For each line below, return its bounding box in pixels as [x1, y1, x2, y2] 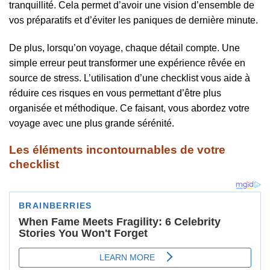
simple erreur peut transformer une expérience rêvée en [9, 57, 245, 68]
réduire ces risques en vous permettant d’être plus [9, 87, 221, 98]
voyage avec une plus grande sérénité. [9, 118, 174, 128]
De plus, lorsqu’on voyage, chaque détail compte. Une [9, 42, 240, 53]
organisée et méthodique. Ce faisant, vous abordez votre [9, 102, 250, 113]
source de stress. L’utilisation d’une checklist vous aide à [9, 72, 250, 83]
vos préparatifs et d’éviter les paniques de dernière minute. [9, 14, 258, 25]
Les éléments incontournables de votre [9, 143, 225, 157]
